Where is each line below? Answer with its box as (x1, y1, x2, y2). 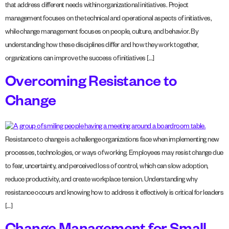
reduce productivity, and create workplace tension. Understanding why (5, 176, 198, 185)
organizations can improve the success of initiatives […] (5, 56, 154, 64)
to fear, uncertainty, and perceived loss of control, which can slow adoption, (5, 163, 209, 171)
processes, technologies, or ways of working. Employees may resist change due (5, 150, 223, 158)
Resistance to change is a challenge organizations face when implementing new (5, 136, 219, 145)
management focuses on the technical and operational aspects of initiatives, (5, 16, 212, 24)
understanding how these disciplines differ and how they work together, (5, 42, 198, 51)
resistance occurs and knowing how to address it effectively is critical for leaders (5, 190, 224, 198)
